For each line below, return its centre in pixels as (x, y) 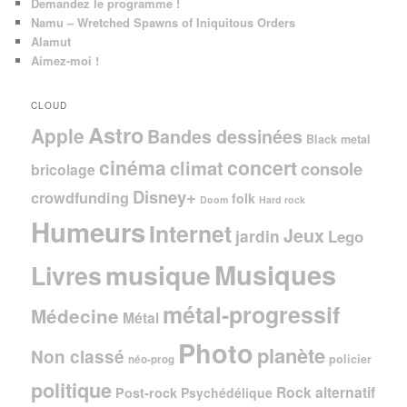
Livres (67, 276)
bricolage (64, 170)
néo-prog (152, 360)
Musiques (276, 275)
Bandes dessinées (225, 137)
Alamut (51, 41)
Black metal (339, 139)
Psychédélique (227, 393)
